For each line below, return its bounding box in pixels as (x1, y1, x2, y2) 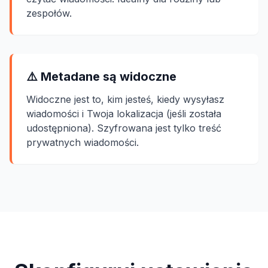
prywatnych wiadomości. (26, 136, 139, 148)
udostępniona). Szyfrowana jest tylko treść (26, 122, 221, 134)
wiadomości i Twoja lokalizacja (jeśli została (26, 108, 221, 120)
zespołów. (26, 7, 72, 19)
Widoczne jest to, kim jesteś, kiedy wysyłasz (26, 93, 224, 105)
